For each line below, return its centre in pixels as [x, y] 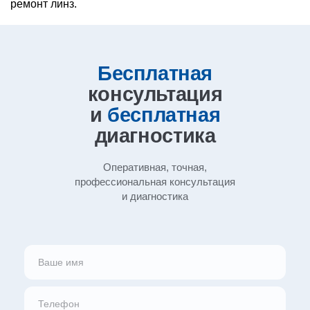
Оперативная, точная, [155, 167]
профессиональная [122, 182]
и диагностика [155, 196]
